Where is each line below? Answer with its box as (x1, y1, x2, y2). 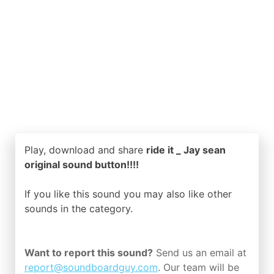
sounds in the (24, 202, 89, 215)
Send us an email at (153, 246, 246, 259)
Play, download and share (24, 144, 146, 156)
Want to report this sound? (24, 246, 153, 259)
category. (89, 202, 133, 215)
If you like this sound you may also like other (24, 188, 232, 200)
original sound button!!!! (24, 158, 139, 171)
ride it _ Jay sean (146, 144, 226, 156)
